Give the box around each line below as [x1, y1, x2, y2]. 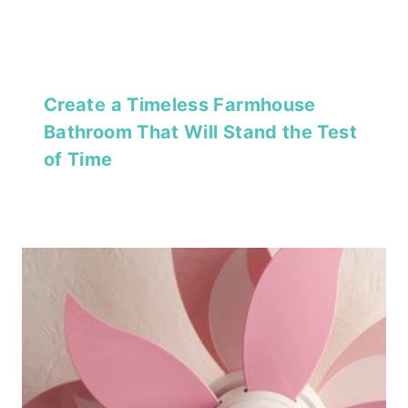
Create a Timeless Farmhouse [44, 94, 316, 117]
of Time [44, 148, 113, 171]
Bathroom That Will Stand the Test [44, 121, 357, 144]
